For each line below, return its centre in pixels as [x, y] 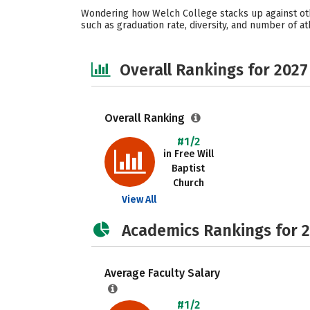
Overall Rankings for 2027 [214, 70]
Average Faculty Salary [162, 273]
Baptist [188, 168]
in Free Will [188, 154]
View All [139, 200]
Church [188, 183]
